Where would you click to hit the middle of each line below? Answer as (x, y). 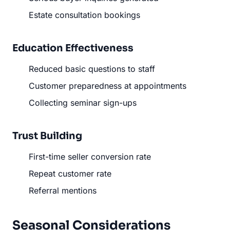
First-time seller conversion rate (90, 156)
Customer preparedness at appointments (108, 85)
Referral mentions (63, 190)
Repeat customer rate (70, 173)
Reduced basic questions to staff (92, 69)
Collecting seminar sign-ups (83, 102)
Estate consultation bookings (84, 15)
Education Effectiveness (73, 48)
